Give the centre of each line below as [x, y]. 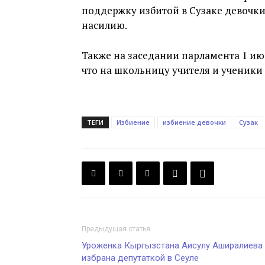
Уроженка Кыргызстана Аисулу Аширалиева [172, 245]
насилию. [104, 25]
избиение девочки [194, 122]
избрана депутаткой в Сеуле [140, 258]
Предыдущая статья [116, 229]
